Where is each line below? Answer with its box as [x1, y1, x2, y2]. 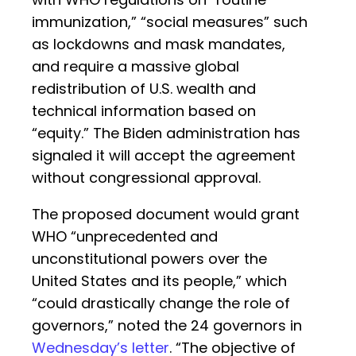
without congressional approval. [32, 168, 261, 188]
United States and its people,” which [32, 271, 287, 292]
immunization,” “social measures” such [32, 12, 308, 33]
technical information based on [32, 101, 256, 122]
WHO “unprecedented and [32, 226, 218, 247]
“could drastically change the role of [32, 293, 290, 314]
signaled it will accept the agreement [32, 145, 296, 166]
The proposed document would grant [32, 204, 300, 225]
